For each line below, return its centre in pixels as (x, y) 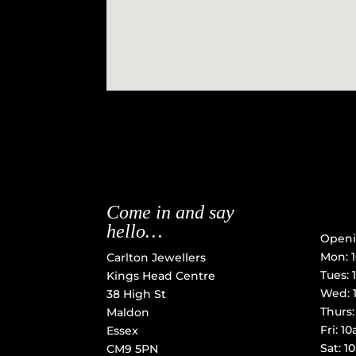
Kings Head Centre (161, 275)
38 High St (137, 294)
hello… (135, 231)
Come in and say (171, 212)
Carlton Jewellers (157, 257)
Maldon (128, 312)
